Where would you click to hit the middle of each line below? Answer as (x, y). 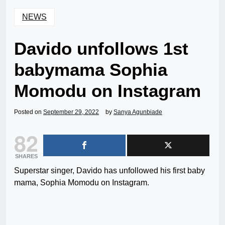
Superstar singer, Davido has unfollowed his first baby (109, 171)
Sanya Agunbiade (138, 112)
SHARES (26, 156)
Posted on (29, 112)
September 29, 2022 (71, 112)
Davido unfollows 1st (101, 49)
